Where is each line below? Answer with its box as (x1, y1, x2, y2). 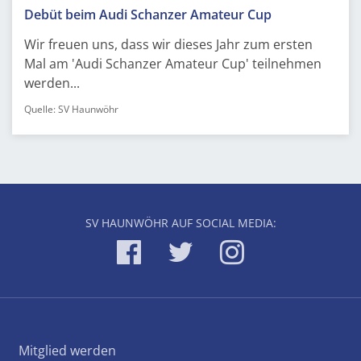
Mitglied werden (18, 341, 116, 359)
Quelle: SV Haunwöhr (24, 102, 118, 116)
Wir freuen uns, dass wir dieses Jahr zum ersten (24, 35, 313, 53)
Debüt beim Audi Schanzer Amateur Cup (24, 5, 272, 23)
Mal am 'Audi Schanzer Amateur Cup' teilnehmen (24, 54, 322, 73)
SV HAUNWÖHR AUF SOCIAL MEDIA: (85, 214, 276, 230)
